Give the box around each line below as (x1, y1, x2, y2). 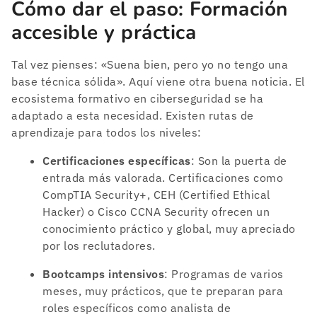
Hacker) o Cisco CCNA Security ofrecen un (42, 204, 270, 219)
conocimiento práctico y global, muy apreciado (42, 221, 296, 236)
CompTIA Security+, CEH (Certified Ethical (42, 187, 270, 202)
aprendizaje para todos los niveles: (11, 125, 202, 139)
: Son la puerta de (190, 153, 287, 168)
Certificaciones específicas (42, 153, 191, 168)
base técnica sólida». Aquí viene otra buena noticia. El (11, 74, 305, 88)
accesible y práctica (11, 18, 196, 46)
